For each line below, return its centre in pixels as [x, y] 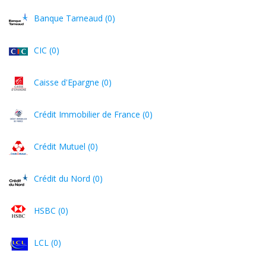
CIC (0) [47, 50]
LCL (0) [47, 243]
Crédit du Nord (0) [68, 178]
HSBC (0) [51, 210]
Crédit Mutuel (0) [66, 146]
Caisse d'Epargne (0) [73, 82]
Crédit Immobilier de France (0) [93, 114]
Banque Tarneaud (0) [75, 18]
